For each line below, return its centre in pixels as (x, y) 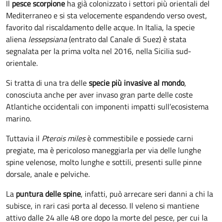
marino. (20, 118)
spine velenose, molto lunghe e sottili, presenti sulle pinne (104, 162)
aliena (17, 39)
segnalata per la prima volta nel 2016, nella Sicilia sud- (99, 51)
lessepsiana (48, 39)
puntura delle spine (48, 194)
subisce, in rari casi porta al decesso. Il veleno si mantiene (103, 206)
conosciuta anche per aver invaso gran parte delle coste (99, 95)
